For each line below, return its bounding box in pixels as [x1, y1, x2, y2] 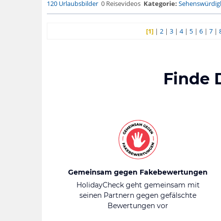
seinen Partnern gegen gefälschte [79, 191, 196, 200]
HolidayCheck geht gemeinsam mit [76, 181, 200, 189]
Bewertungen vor [108, 201, 168, 210]
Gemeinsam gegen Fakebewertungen [68, 168, 208, 177]
